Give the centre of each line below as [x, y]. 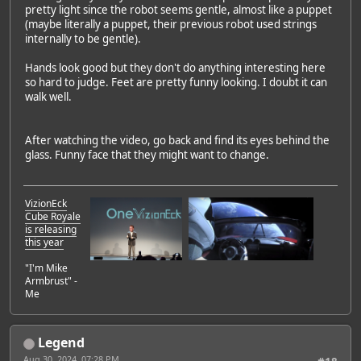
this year [44, 242]
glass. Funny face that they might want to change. [147, 154]
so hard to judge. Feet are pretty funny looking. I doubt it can [176, 82]
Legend [61, 342]
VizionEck [46, 203]
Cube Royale [53, 216]
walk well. [48, 96]
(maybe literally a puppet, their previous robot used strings [171, 24]
